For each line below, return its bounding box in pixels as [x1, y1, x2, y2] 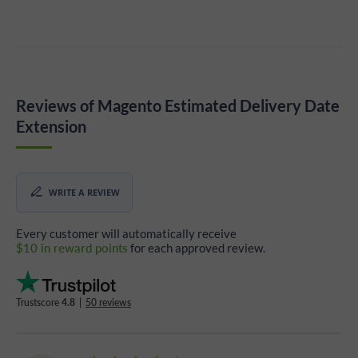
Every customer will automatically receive [16, 225, 237, 241]
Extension [16, 116, 86, 136]
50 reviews [86, 295, 131, 309]
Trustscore [16, 295, 62, 309]
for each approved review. [128, 240, 265, 255]
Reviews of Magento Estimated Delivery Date [16, 95, 340, 115]
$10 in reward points [16, 238, 128, 256]
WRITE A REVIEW [49, 186, 120, 199]
